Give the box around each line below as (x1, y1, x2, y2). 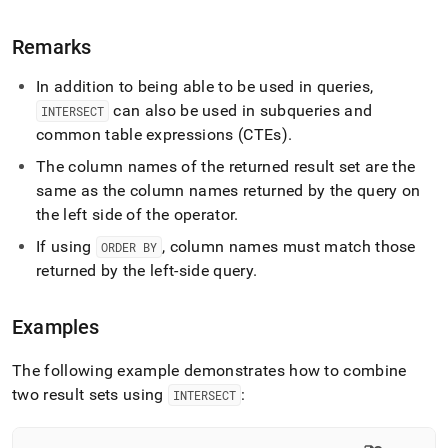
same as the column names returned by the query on (36, 181, 421, 200)
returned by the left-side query (36, 261, 253, 280)
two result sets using (12, 385, 169, 404)
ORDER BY (100, 239, 157, 255)
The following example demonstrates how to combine (12, 361, 407, 380)
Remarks (12, 35, 92, 59)
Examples (12, 315, 100, 339)
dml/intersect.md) (11, 19, 138, 38)
